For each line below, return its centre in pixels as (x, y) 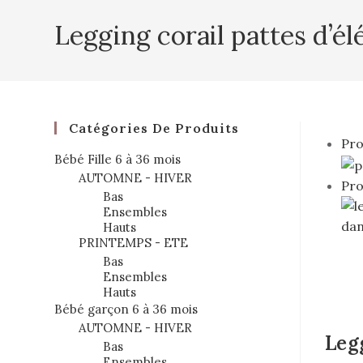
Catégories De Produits (154, 128)
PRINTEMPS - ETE (134, 243)
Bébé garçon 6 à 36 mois (126, 309)
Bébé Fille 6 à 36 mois (118, 159)
